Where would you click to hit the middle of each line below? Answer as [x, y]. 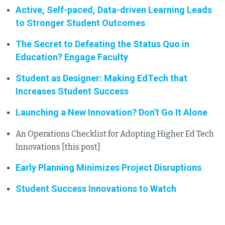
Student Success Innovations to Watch [96, 189]
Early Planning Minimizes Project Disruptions [108, 167]
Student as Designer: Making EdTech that [101, 78]
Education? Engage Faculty [72, 57]
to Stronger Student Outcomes [80, 23]
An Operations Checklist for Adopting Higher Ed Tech [115, 134]
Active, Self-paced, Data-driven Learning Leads [114, 10]
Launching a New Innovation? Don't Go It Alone [111, 112]
